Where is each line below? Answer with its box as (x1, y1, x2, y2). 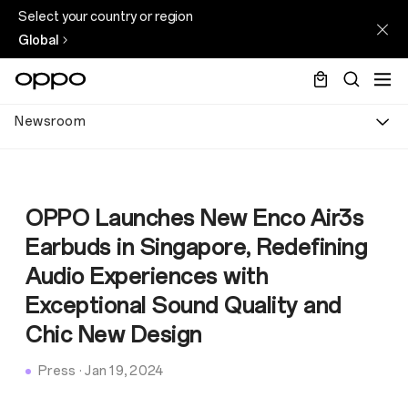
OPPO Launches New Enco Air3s (25, 205, 363, 231)
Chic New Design (25, 321, 202, 348)
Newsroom (15, 113, 86, 129)
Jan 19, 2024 (85, 363, 164, 379)
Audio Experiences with (25, 263, 268, 290)
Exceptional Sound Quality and (25, 292, 342, 319)
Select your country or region (18, 9, 194, 25)
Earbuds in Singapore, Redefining (25, 234, 367, 260)
